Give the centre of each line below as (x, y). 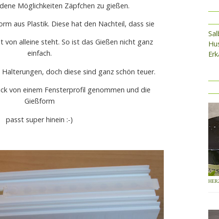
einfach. (40, 53)
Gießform (40, 101)
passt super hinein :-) (41, 119)
